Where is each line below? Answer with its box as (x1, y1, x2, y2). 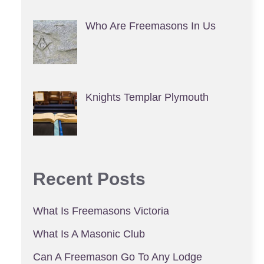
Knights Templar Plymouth (85, 91, 209, 103)
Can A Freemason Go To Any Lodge (33, 250, 202, 263)
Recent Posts (33, 169, 146, 189)
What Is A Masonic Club (33, 227, 145, 240)
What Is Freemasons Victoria (33, 204, 169, 217)
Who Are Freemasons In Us (85, 20, 216, 32)
